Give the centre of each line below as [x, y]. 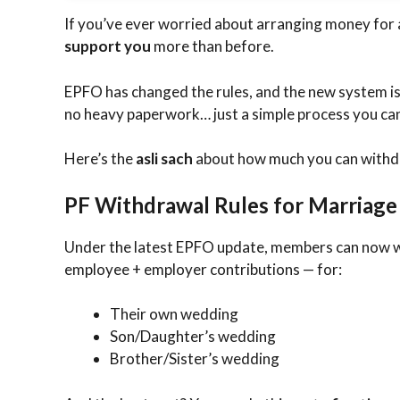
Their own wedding [174, 314]
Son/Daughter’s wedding [193, 337]
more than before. [212, 46]
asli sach [164, 159]
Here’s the [100, 159]
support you [108, 46]
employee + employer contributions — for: [203, 269]
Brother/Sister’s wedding [195, 359]
